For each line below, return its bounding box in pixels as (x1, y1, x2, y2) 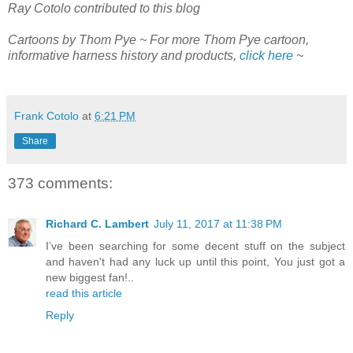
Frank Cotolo (14, 110, 79, 123)
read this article (46, 287, 122, 300)
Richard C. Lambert (46, 217, 149, 231)
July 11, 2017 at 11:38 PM (154, 217, 282, 231)
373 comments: (8, 175, 113, 192)
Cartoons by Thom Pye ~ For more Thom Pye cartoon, (8, 33, 309, 47)
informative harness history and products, (8, 49, 240, 63)
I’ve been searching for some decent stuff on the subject (46, 240, 345, 253)
